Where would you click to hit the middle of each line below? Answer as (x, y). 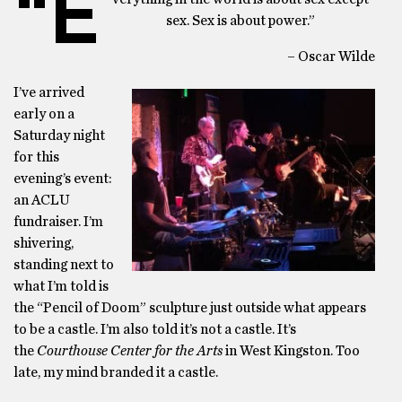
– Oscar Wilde (331, 57)
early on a (44, 114)
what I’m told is (61, 286)
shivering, (44, 243)
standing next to (64, 265)
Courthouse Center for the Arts (130, 351)
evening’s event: (63, 179)
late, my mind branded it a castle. (116, 372)
